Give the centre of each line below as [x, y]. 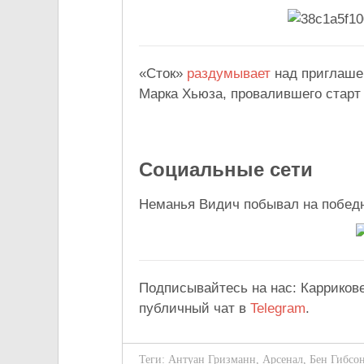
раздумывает [229, 74]
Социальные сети [226, 170]
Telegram [278, 309]
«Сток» [163, 74]
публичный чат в [195, 309]
